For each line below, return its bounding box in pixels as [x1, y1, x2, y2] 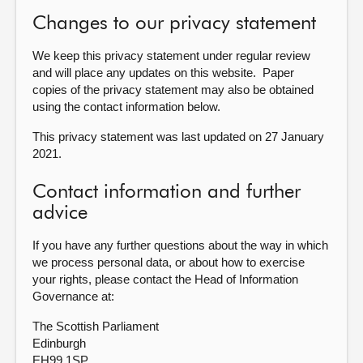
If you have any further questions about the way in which [32, 238, 328, 252]
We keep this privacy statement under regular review [32, 49, 310, 62]
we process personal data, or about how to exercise [32, 255, 305, 269]
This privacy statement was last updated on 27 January [32, 130, 324, 143]
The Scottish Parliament [32, 319, 159, 333]
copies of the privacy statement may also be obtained [32, 83, 314, 96]
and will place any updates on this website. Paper [32, 66, 294, 79]
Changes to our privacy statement [32, 14, 316, 33]
